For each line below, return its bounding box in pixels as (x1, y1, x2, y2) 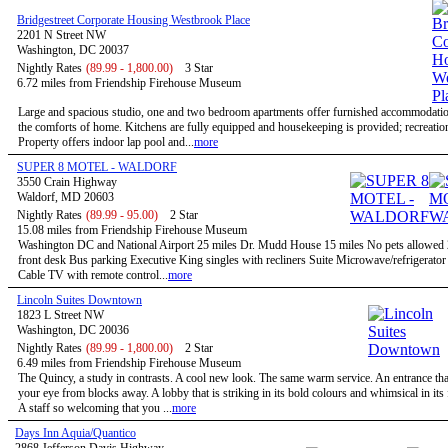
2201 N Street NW (17, 28, 106, 42)
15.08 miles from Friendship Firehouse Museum (17, 223, 247, 237)
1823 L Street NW (17, 308, 104, 322)
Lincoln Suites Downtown (17, 293, 142, 307)
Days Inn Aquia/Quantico (15, 426, 136, 440)
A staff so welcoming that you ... (18, 401, 172, 415)
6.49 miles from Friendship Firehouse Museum (17, 356, 241, 370)
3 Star (185, 61, 213, 75)
